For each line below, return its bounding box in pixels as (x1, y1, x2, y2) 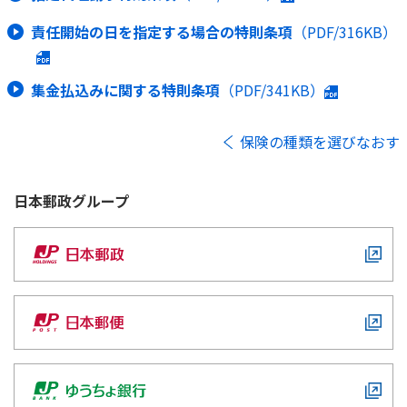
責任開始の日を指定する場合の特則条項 (31, 20, 293, 43)
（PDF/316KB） (293, 20, 397, 43)
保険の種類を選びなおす (240, 131, 400, 154)
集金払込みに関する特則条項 (31, 78, 220, 101)
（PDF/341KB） (220, 78, 324, 101)
